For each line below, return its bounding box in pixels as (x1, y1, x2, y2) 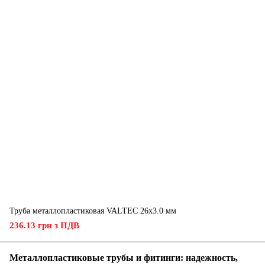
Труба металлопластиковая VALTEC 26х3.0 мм (9, 206, 176, 215)
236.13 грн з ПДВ (9, 221, 79, 230)
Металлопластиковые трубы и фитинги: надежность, (9, 252, 238, 263)
